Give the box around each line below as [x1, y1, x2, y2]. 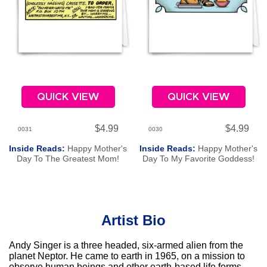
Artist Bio [101, 212, 166, 229]
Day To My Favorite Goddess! [142, 154, 255, 164]
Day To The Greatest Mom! [17, 154, 120, 164]
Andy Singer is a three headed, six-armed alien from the [9, 240, 243, 251]
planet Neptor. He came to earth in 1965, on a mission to [9, 251, 245, 262]
